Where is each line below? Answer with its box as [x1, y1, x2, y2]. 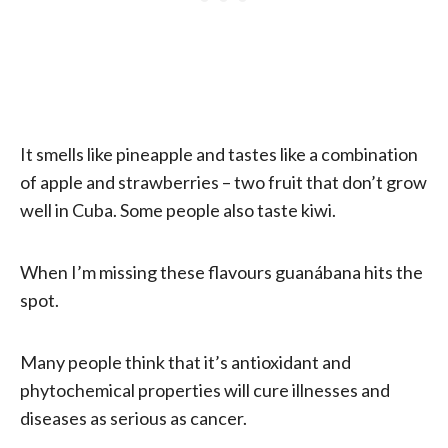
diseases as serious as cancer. [20, 406, 247, 429]
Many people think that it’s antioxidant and [20, 350, 351, 373]
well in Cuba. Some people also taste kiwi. [20, 198, 336, 221]
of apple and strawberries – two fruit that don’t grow [20, 170, 427, 193]
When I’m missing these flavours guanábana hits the [20, 260, 423, 283]
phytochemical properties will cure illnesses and [20, 378, 390, 401]
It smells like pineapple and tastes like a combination [20, 142, 418, 165]
